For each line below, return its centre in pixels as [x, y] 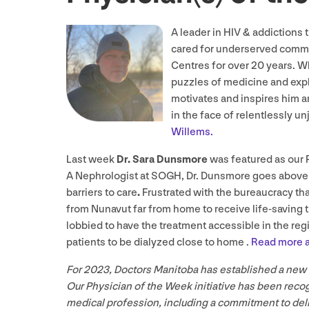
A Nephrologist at [109, 177]
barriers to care [102, 193]
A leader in [197, 33]
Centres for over [211, 66]
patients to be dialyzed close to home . [158, 243]
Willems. [192, 132]
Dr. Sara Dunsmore [162, 160]
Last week [91, 160]
